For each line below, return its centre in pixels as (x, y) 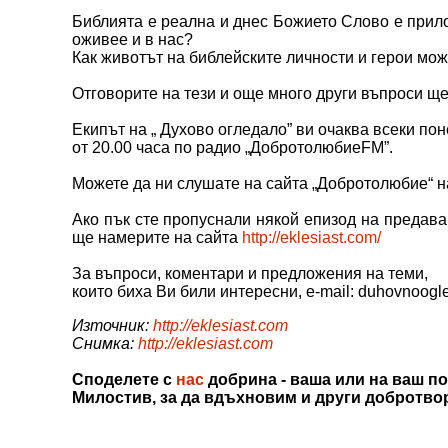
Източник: (112, 326)
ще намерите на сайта (157, 238)
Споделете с (124, 380)
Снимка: (105, 344)
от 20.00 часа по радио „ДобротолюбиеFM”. (232, 148)
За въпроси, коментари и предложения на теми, (250, 274)
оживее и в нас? (132, 40)
